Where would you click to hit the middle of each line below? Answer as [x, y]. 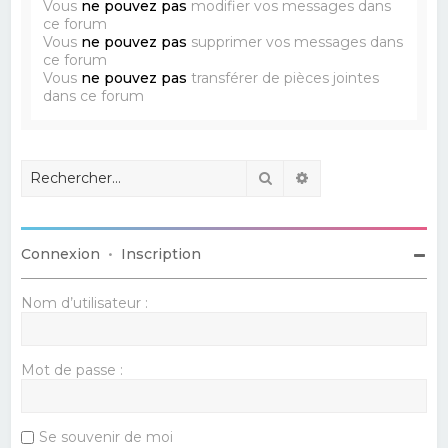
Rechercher [314, 176]
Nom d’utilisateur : [85, 302]
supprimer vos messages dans [295, 41]
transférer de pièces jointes [283, 77]
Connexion [61, 253]
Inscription [161, 253]
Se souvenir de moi [106, 436]
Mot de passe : [72, 369]
